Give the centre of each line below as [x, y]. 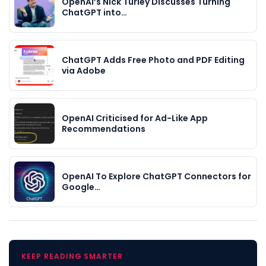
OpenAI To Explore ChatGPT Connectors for [156, 176]
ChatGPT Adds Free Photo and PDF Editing [153, 60]
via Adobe [84, 70]
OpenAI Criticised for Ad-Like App [135, 118]
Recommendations [104, 129]
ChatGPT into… [94, 12]
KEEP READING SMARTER [72, 256]
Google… [81, 187]
